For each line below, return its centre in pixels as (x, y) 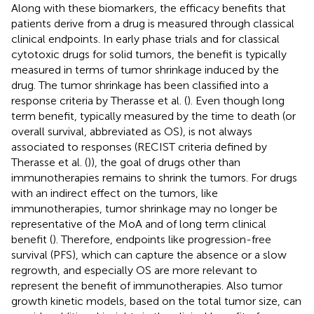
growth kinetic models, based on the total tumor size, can (156, 301)
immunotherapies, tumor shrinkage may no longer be (144, 208)
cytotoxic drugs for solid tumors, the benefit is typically (149, 54)
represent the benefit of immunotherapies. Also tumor (147, 285)
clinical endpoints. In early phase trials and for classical (145, 39)
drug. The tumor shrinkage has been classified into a (140, 85)
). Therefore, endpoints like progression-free (162, 239)
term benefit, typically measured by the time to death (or (153, 116)
